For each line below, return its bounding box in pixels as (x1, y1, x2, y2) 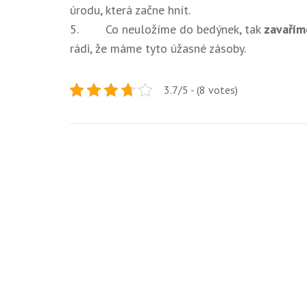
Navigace (69, 143, 142, 167)
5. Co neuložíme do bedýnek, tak (70, 21, 264, 37)
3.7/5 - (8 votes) (164, 82, 238, 97)
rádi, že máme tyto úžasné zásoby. (70, 40, 246, 56)
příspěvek (69, 181, 147, 205)
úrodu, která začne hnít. (70, 1, 191, 18)
